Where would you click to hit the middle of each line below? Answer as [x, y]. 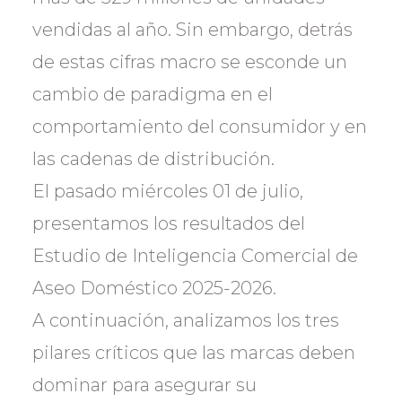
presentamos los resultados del [169, 223]
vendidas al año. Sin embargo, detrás [192, 30]
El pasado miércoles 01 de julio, [168, 191]
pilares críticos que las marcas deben [194, 353]
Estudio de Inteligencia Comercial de [195, 256]
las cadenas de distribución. [153, 159]
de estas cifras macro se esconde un [190, 62]
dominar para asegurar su [144, 385]
